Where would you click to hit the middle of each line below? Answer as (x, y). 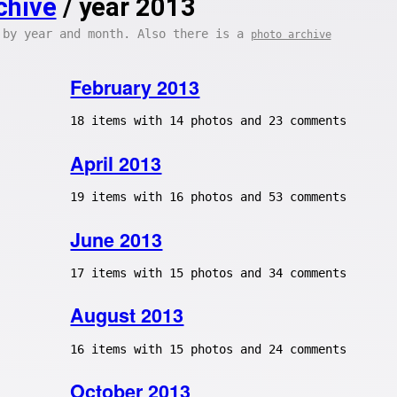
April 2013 (116, 163)
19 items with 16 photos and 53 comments (209, 197)
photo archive (291, 35)
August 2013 (127, 315)
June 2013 (117, 239)
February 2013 (135, 87)
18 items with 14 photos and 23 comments (209, 121)
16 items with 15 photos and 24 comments (209, 349)
